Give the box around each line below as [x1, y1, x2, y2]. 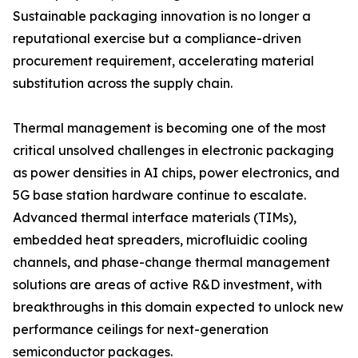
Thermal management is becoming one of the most [13, 120, 326, 137]
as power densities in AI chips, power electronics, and [13, 165, 340, 181]
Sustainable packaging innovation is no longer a [13, 8, 311, 25]
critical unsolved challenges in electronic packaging [13, 142, 334, 159]
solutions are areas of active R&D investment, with [13, 276, 322, 293]
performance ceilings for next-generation [13, 321, 268, 338]
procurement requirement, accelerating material [13, 53, 314, 70]
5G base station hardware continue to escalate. [13, 187, 306, 204]
